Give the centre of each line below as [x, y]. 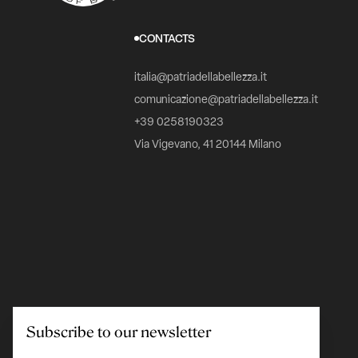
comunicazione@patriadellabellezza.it [226, 100]
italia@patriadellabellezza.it [201, 78]
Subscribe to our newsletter [119, 332]
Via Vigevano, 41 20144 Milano [208, 145]
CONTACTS [167, 39]
